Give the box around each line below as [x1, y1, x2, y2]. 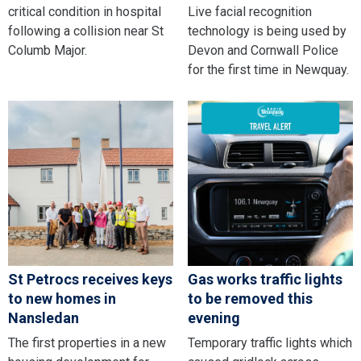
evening [187, 309, 240, 327]
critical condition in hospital [8, 3, 161, 19]
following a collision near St [8, 23, 164, 39]
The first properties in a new [8, 335, 166, 351]
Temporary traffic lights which [187, 335, 352, 351]
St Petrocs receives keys [8, 271, 172, 288]
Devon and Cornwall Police [187, 42, 338, 58]
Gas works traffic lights [187, 271, 342, 288]
